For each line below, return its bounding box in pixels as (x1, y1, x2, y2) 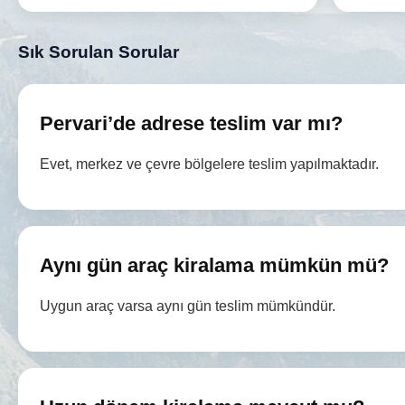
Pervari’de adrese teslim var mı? (40, 111, 343, 135)
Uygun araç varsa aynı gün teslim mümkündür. (40, 297, 335, 314)
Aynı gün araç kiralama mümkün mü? (40, 253, 389, 277)
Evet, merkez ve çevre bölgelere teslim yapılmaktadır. (40, 155, 379, 172)
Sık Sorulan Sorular (18, 42, 179, 61)
